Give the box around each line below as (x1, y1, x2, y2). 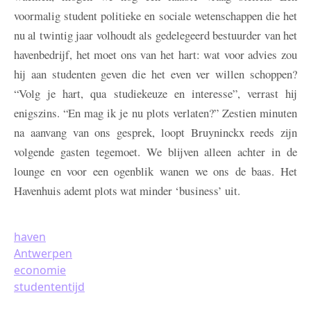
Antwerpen (14, 246, 72, 262)
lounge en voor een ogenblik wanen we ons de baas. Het (14, 163, 297, 180)
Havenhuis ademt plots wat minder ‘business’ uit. (14, 183, 240, 199)
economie (14, 262, 66, 278)
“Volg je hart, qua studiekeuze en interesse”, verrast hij (14, 85, 297, 102)
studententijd (14, 279, 85, 295)
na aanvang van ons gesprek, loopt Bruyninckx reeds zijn (14, 124, 297, 141)
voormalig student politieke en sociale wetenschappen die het (14, 8, 297, 24)
